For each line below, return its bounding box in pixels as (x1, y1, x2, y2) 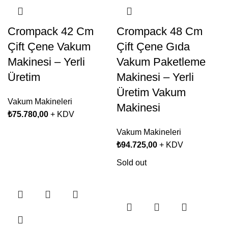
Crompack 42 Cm (8, 25, 94, 38)
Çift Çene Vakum (8, 40, 91, 53)
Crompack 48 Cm (117, 25, 203, 38)
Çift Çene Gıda (117, 40, 190, 53)
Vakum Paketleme (117, 55, 206, 68)
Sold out (117, 158, 147, 167)
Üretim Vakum (117, 86, 186, 99)
